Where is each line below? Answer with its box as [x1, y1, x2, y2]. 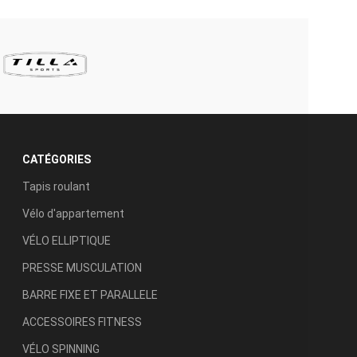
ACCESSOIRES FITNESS [22, 315, 142, 328]
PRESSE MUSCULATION [22, 261, 142, 274]
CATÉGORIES [22, 152, 91, 166]
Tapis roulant [22, 179, 90, 193]
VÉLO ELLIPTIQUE [22, 233, 111, 247]
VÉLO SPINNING [22, 342, 100, 355]
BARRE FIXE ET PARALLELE [22, 288, 158, 301]
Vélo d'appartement [22, 206, 124, 220]
